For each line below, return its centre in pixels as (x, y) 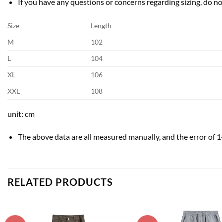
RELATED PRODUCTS (60, 182)
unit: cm (21, 114)
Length (101, 26)
